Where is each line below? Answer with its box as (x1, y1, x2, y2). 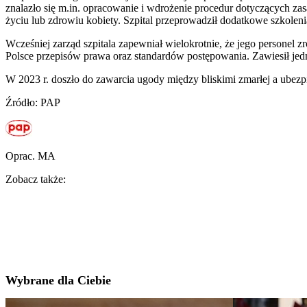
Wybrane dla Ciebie (5, 273, 111, 288)
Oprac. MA (5, 149, 56, 162)
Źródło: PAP (5, 96, 60, 108)
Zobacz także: (5, 173, 66, 185)
